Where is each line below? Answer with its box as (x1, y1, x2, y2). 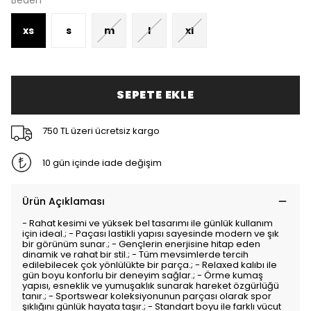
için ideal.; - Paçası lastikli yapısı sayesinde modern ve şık (22, 227, 279, 240)
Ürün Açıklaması (22, 194, 105, 208)
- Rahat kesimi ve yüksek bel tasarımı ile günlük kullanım (22, 217, 273, 230)
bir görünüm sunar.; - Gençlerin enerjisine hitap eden (22, 237, 260, 251)
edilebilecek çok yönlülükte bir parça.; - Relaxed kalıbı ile (22, 258, 277, 271)
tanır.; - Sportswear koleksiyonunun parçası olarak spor (22, 289, 271, 303)
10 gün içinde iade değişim (42, 155, 162, 169)
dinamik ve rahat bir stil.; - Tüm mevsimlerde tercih (22, 248, 249, 261)
